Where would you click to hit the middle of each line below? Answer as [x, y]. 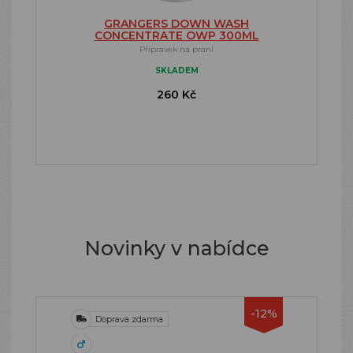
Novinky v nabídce [176, 248]
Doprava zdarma [129, 319]
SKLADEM [176, 71]
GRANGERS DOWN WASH [176, 24]
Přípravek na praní [176, 49]
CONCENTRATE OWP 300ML [176, 35]
